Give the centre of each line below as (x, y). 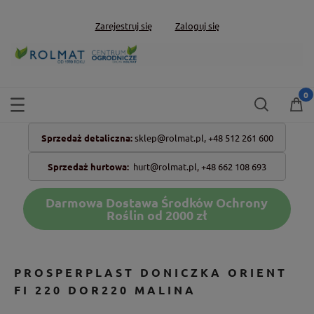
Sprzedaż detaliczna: (87, 137)
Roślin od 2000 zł (157, 214)
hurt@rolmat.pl (165, 166)
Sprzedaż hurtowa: (88, 166)
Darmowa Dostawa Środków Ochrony (157, 202)
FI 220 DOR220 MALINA (105, 289)
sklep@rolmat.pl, (170, 137)
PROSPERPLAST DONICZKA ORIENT (151, 272)
